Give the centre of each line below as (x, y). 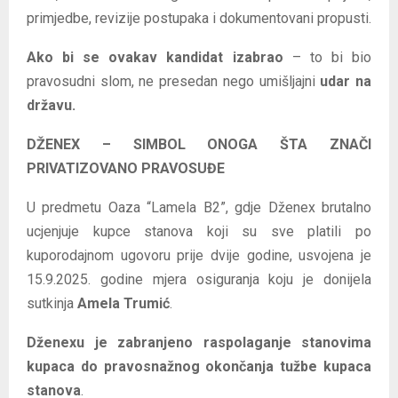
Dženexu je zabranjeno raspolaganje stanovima (199, 342)
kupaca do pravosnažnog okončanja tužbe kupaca (199, 366)
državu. (51, 105)
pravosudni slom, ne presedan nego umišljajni (174, 81)
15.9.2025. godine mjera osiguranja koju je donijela (199, 279)
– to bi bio (327, 57)
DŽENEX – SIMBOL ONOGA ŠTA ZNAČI (199, 144)
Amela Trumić (123, 303)
